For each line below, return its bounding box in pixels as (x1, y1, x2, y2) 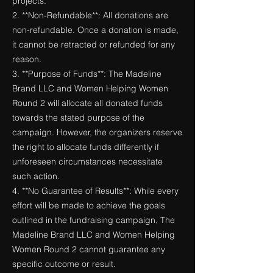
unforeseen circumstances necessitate (12, 156, 163, 167)
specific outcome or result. (12, 258, 116, 269)
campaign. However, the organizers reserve (12, 127, 182, 138)
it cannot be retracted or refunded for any (12, 39, 175, 50)
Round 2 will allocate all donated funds (12, 97, 163, 108)
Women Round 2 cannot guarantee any (12, 244, 165, 255)
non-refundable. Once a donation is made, (12, 24, 179, 35)
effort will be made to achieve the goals (12, 200, 165, 211)
